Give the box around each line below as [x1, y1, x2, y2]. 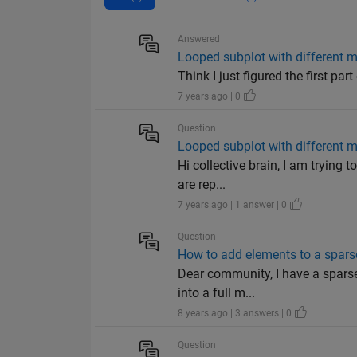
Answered [178, 33, 221, 45]
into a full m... [178, 285, 256, 301]
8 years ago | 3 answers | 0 [178, 308, 295, 320]
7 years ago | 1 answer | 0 [178, 199, 290, 211]
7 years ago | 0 [178, 91, 244, 103]
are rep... [178, 177, 226, 193]
